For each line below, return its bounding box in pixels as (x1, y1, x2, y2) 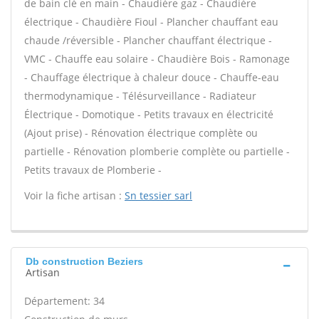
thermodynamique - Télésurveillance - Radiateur (24, 89, 256, 103)
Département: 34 (24, 294, 105, 308)
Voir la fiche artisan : (24, 189, 125, 202)
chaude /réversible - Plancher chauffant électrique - (24, 33, 272, 47)
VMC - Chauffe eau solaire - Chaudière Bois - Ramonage (24, 52, 290, 66)
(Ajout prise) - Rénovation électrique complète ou (24, 126, 258, 140)
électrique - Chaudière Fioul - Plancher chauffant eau (24, 15, 278, 28)
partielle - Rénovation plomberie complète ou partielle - (24, 145, 290, 158)
